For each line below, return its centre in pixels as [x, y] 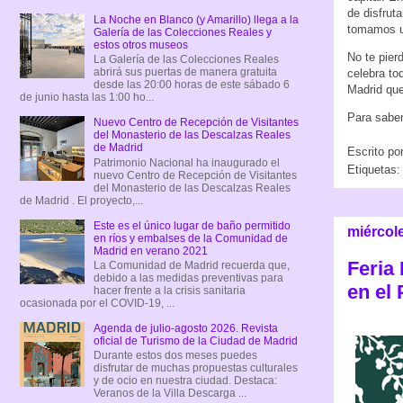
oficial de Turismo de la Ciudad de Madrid [195, 340]
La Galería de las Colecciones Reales [186, 60]
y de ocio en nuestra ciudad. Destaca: [185, 381]
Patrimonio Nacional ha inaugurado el [186, 162]
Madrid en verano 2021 [150, 251]
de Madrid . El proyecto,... [81, 200]
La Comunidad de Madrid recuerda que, [191, 265]
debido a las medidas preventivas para [188, 278]
